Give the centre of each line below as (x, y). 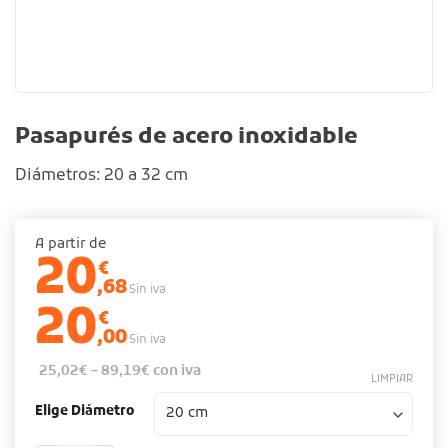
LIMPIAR (392, 379)
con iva (175, 372)
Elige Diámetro (84, 412)
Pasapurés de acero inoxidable (186, 138)
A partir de (70, 244)
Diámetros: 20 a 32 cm (101, 175)
